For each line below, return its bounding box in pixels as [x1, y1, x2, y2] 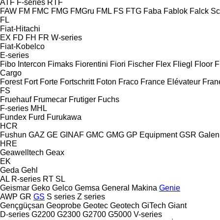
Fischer [128, 59, 154, 68]
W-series [51, 33, 82, 42]
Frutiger [69, 95, 96, 104]
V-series [134, 210, 162, 219]
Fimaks [48, 59, 73, 68]
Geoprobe [46, 201, 81, 210]
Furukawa [47, 112, 82, 121]
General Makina [102, 183, 157, 192]
